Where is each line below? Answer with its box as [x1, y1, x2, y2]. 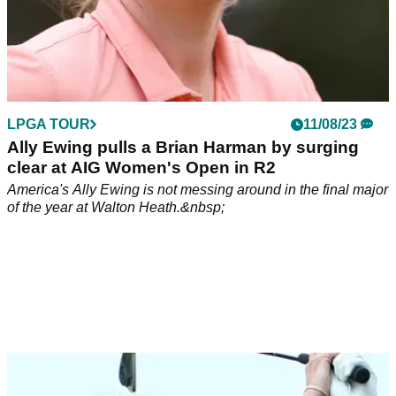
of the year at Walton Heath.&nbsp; [7, 200, 225, 216]
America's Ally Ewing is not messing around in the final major [7, 182, 388, 198]
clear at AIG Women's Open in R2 [7, 158, 276, 178]
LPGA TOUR [7, 117, 90, 133]
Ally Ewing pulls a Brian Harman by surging [7, 138, 359, 157]
